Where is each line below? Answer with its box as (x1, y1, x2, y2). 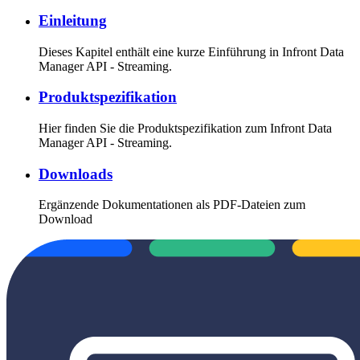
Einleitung (39, 11, 107, 29)
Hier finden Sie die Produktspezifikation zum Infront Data (39, 121, 332, 135)
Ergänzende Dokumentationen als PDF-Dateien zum (39, 198, 305, 212)
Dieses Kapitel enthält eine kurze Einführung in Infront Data (39, 44, 344, 59)
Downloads (39, 165, 112, 182)
